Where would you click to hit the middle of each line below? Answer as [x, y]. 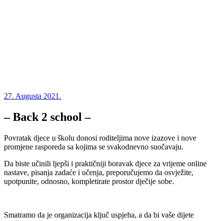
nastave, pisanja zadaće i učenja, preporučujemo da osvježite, [99, 172]
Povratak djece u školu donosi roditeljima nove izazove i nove [100, 138]
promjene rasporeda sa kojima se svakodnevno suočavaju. [94, 147]
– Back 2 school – [47, 117]
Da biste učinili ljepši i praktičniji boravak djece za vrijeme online [105, 163]
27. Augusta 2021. [33, 96]
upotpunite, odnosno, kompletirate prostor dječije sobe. [89, 181]
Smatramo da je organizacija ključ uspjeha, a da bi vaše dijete [99, 215]
